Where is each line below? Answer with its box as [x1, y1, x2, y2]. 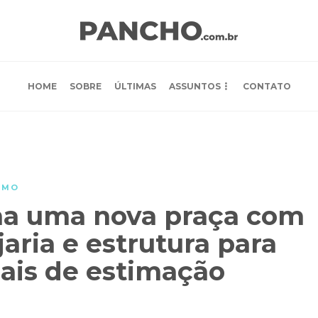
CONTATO [242, 81, 291, 92]
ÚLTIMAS [114, 81, 156, 92]
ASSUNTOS [168, 81, 221, 92]
